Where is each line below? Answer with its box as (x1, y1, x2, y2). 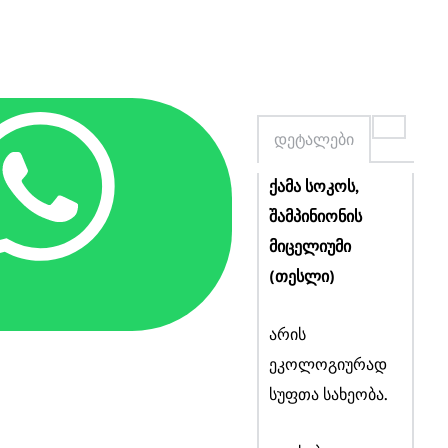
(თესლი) (268, 268, 335, 289)
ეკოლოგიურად (268, 356, 387, 377)
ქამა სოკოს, (268, 178, 359, 199)
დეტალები (273, 129, 354, 149)
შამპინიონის (268, 208, 362, 229)
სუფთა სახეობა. (268, 386, 388, 407)
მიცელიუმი (268, 238, 351, 259)
